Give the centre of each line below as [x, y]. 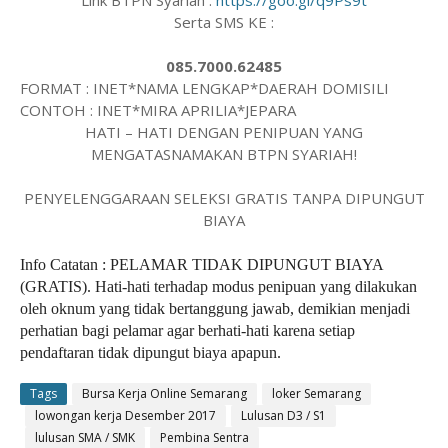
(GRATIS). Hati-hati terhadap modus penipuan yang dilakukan [218, 286]
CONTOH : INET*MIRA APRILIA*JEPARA [158, 110]
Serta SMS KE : [224, 22]
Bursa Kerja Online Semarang [164, 393]
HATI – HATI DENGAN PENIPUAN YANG [224, 132]
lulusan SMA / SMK [85, 437]
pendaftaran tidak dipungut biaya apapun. [150, 352]
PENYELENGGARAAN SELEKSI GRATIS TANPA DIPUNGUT [224, 198]
